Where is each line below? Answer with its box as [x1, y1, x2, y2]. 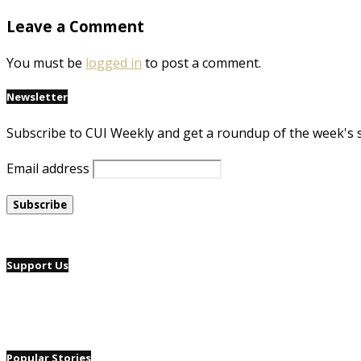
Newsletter [6, 89, 68, 104]
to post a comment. [142, 53, 261, 72]
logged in [85, 53, 142, 72]
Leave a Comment [6, 16, 144, 37]
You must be [6, 53, 85, 72]
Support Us [6, 258, 68, 273]
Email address [6, 160, 89, 178]
